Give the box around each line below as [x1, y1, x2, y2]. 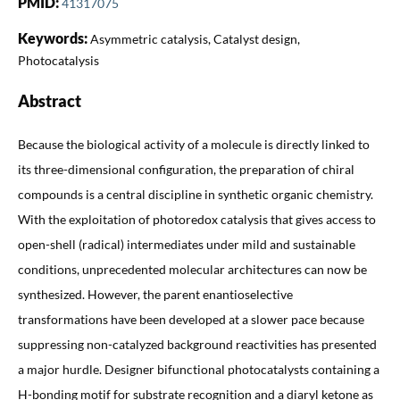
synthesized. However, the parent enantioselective [17, 286, 293, 302]
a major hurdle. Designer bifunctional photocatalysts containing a [17, 361, 379, 377]
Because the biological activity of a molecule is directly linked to [17, 136, 370, 152]
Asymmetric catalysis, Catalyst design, [89, 30, 300, 46]
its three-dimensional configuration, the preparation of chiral [17, 161, 354, 177]
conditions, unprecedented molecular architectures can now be [17, 261, 367, 277]
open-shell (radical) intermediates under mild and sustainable [17, 236, 355, 252]
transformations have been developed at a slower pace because [17, 311, 364, 327]
